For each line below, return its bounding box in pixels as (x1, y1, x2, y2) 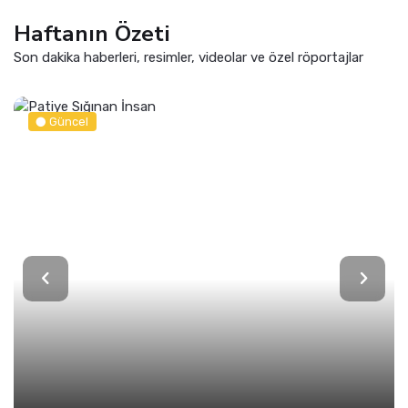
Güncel (49, 114, 89, 128)
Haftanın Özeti (14, 17, 170, 49)
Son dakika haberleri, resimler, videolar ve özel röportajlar (14, 48, 363, 66)
